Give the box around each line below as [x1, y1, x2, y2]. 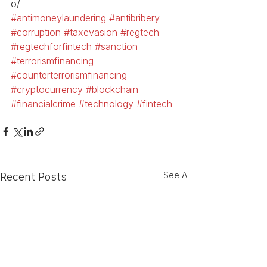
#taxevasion [64, 26, 117, 39]
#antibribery [109, 12, 160, 24]
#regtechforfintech [11, 41, 92, 53]
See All [163, 170, 191, 181]
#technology [79, 98, 133, 110]
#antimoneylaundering [11, 12, 106, 24]
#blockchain [86, 83, 138, 96]
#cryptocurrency [11, 83, 83, 96]
